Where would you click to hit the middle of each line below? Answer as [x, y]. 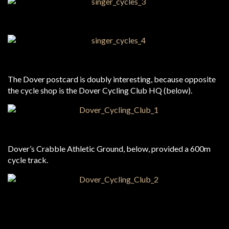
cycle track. [28, 160]
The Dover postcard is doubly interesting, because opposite [112, 79]
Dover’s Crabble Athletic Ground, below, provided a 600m [109, 148]
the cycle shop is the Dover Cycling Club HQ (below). [100, 90]
